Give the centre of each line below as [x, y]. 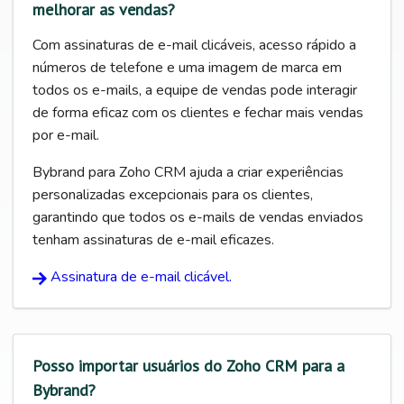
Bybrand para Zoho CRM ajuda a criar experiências [188, 173]
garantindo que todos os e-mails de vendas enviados [198, 218]
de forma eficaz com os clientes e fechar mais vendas [198, 113]
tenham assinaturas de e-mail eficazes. [153, 240]
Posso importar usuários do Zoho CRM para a [188, 366]
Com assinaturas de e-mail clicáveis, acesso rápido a [194, 46]
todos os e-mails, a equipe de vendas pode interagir [195, 91]
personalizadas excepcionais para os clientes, [173, 195]
